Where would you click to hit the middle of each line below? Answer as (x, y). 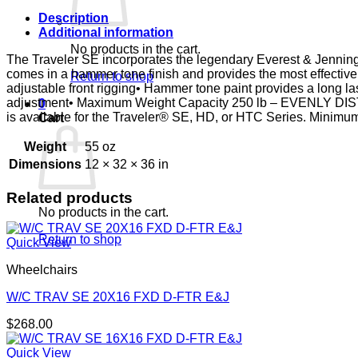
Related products (70, 197)
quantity (47, 15)
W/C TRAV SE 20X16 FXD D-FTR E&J (118, 297)
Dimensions (45, 164)
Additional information (106, 32)
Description (74, 18)
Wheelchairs (42, 270)
